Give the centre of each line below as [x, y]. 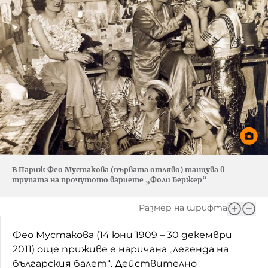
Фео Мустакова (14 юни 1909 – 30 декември [122, 234]
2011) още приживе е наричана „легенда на [121, 249]
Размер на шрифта [183, 207]
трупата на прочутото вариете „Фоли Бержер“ [109, 179]
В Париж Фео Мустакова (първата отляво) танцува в [118, 169]
